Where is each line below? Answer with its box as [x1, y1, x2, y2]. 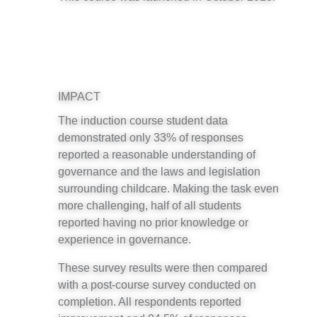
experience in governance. [58, 232, 191, 246]
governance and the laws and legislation [58, 164, 260, 178]
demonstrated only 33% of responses [58, 130, 243, 144]
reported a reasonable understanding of [58, 147, 255, 161]
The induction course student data [58, 113, 228, 127]
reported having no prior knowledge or [58, 215, 248, 229]
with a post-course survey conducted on [58, 278, 256, 292]
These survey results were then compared [58, 261, 267, 275]
